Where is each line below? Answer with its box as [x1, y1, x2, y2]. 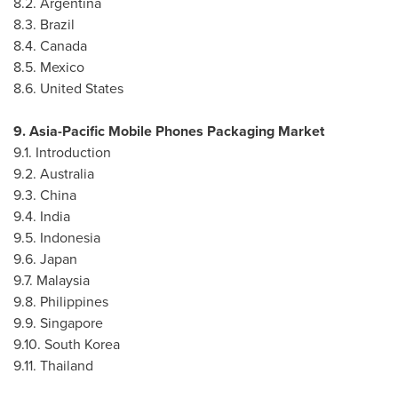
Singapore [40, 313, 103, 333]
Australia [40, 163, 94, 184]
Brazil [40, 14, 75, 35]
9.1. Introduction [13, 142, 111, 163]
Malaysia [36, 270, 90, 291]
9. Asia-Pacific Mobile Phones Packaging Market [13, 121, 324, 141]
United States [40, 78, 123, 99]
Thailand [40, 355, 93, 376]
